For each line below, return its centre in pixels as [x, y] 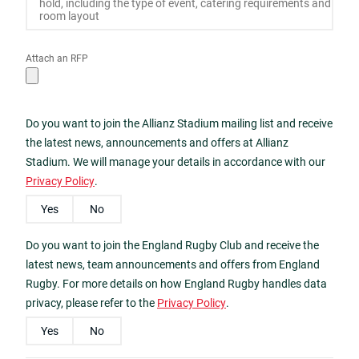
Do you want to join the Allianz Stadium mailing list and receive [179, 123]
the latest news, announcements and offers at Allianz [157, 143]
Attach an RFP [57, 58]
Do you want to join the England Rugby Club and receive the [172, 245]
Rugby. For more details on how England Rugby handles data [176, 284]
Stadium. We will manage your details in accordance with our [175, 162]
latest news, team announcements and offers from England [173, 264]
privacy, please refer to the [91, 303]
